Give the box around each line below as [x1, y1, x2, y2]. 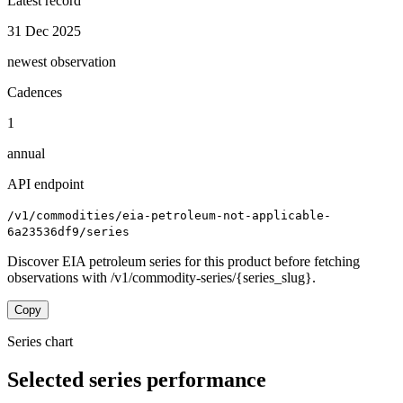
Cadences [7, 84, 62, 100]
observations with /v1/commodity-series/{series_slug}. [7, 269, 316, 285]
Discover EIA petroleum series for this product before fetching [7, 253, 360, 269]
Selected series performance [7, 367, 266, 391]
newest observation [7, 53, 116, 69]
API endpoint [7, 175, 84, 192]
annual [7, 145, 45, 161]
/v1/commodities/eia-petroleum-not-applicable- [7, 208, 331, 222]
